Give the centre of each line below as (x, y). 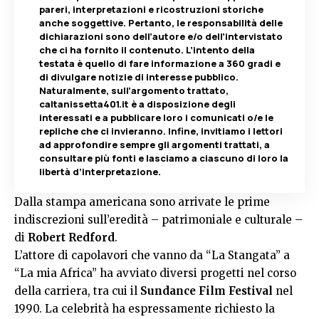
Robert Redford (70, 237)
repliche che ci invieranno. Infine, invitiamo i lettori (161, 131)
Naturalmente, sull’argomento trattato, (134, 90)
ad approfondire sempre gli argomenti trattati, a (155, 145)
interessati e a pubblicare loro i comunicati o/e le (156, 117)
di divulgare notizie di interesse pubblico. (139, 77)
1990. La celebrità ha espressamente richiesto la (145, 309)
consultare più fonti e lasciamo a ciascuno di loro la (164, 158)
